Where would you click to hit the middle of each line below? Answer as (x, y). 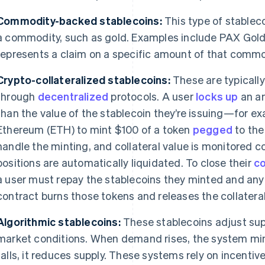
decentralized (73, 96)
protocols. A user (152, 96)
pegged (213, 130)
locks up (217, 96)
